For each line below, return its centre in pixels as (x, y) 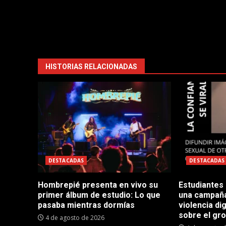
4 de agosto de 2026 (74, 217)
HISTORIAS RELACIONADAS (91, 66)
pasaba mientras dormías (86, 205)
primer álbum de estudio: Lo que (99, 195)
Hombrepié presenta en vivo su (98, 185)
